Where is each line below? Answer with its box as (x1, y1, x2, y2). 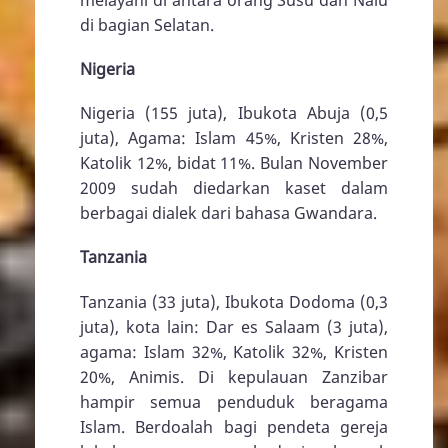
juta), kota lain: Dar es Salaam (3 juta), (80, 315, 388, 338)
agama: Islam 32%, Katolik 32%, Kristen (80, 340, 388, 363)
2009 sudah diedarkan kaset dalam (80, 177, 388, 200)
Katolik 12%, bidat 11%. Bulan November (80, 152, 388, 175)
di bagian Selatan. (80, 13, 214, 36)
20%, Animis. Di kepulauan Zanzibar (80, 365, 388, 388)
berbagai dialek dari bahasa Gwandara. (80, 202, 377, 225)
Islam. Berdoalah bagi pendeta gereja (80, 415, 388, 438)
